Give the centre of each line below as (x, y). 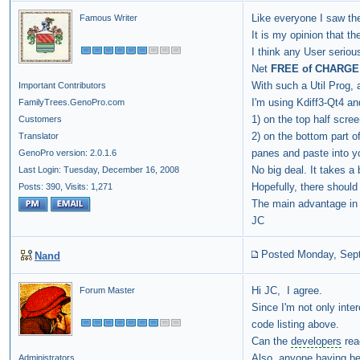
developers (316, 342)
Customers (40, 119)
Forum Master (107, 290)
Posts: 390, (41, 187)
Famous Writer (108, 18)
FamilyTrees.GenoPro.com (72, 102)
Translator (39, 136)
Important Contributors (62, 86)
